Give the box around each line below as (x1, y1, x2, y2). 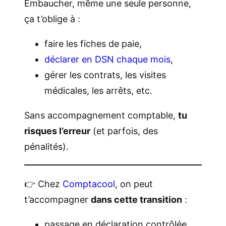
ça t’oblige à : (24, 14, 80, 25)
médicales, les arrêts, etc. (44, 85, 152, 96)
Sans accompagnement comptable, (24, 110, 178, 121)
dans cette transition (91, 194, 182, 205)
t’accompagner (24, 194, 91, 205)
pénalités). (24, 141, 69, 152)
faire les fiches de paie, (44, 38, 142, 49)
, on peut (115, 179, 153, 190)
